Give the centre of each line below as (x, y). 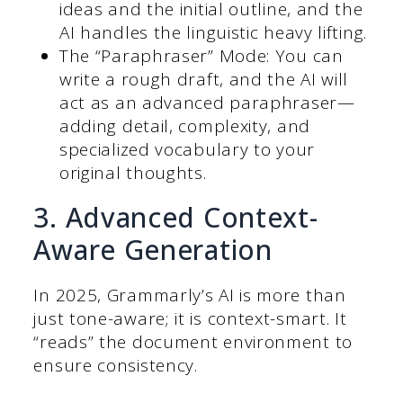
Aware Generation (153, 249)
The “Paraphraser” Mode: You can (201, 55)
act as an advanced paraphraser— (207, 102)
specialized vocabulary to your (187, 149)
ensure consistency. (116, 365)
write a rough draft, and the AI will (204, 79)
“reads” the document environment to (193, 341)
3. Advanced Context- (176, 217)
